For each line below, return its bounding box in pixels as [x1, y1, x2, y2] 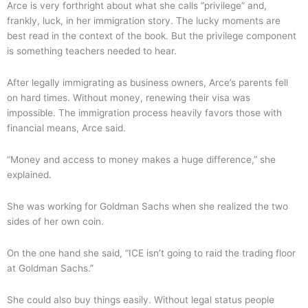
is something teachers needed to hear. [7, 45, 179, 56]
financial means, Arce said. [7, 122, 129, 133]
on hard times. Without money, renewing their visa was [7, 91, 250, 103]
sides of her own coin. [7, 215, 104, 227]
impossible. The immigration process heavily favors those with [7, 107, 282, 118]
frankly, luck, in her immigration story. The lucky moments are [7, 15, 280, 26]
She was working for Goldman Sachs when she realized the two [7, 200, 288, 212]
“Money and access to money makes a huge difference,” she [7, 153, 276, 165]
